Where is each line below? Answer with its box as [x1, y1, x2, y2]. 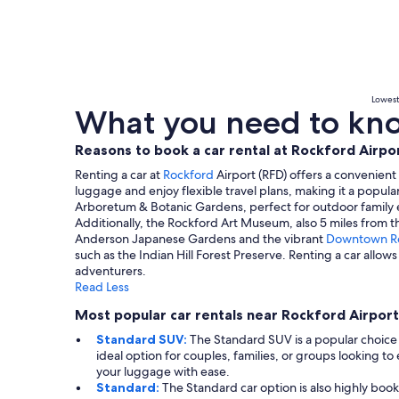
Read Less [75, 279, 129, 296]
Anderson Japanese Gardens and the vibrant [75, 231, 326, 248]
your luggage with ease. [96, 363, 230, 380]
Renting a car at [75, 167, 163, 183]
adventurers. [75, 263, 146, 280]
